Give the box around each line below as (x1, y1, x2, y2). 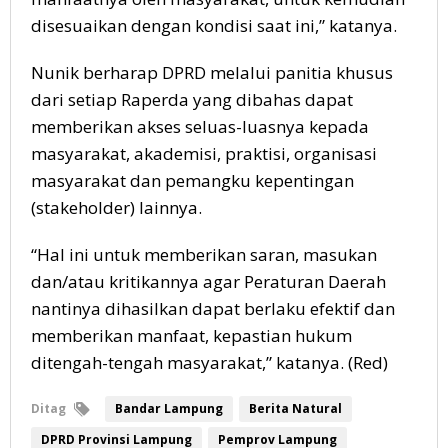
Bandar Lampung (115, 400, 223, 418)
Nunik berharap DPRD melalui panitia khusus (31, 61, 393, 85)
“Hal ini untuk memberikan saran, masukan (31, 243, 377, 267)
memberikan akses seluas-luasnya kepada (31, 115, 369, 139)
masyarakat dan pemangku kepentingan (31, 169, 354, 193)
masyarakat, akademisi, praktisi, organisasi (31, 142, 377, 166)
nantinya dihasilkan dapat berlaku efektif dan (31, 297, 395, 321)
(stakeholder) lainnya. (31, 196, 202, 220)
